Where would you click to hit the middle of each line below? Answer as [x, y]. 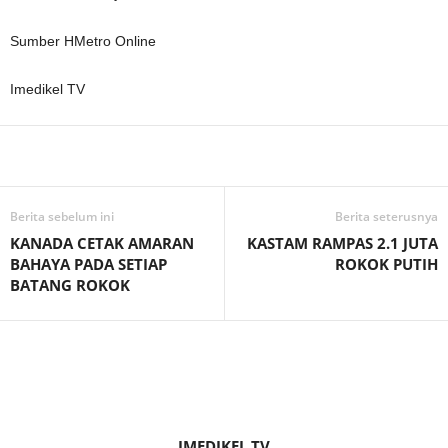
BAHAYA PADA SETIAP [88, 264]
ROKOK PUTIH [386, 264]
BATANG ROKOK [70, 285]
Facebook [82, 156]
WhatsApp [211, 156]
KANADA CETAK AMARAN [102, 243]
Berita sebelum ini [62, 217]
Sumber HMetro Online [83, 41]
